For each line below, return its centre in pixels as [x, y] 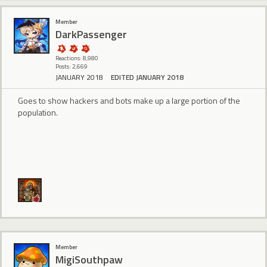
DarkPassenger [91, 34]
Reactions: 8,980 [77, 58]
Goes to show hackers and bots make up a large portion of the [129, 100]
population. [38, 112]
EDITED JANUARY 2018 [147, 77]
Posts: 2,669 [72, 67]
